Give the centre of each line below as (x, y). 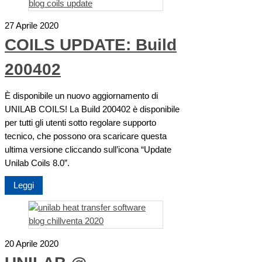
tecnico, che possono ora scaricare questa (86, 136)
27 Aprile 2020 (32, 26)
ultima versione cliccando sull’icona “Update (88, 150)
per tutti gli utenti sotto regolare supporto (80, 123)
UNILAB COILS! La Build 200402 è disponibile (92, 109)
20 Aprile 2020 (32, 244)
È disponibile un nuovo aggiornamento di (81, 96)
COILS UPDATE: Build (91, 45)
